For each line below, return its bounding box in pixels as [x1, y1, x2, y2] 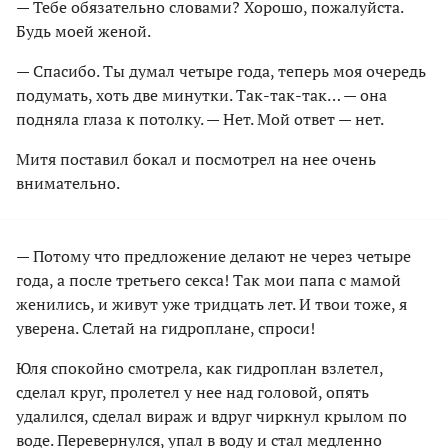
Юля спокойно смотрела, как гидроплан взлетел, [16, 356, 383, 379]
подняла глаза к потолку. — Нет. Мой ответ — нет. [16, 107, 384, 130]
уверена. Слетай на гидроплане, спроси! [16, 316, 315, 339]
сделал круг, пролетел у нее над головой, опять [16, 380, 369, 403]
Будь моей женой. [16, 19, 151, 42]
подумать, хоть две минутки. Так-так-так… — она [16, 83, 387, 106]
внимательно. [16, 171, 120, 194]
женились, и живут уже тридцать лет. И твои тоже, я [16, 292, 407, 315]
